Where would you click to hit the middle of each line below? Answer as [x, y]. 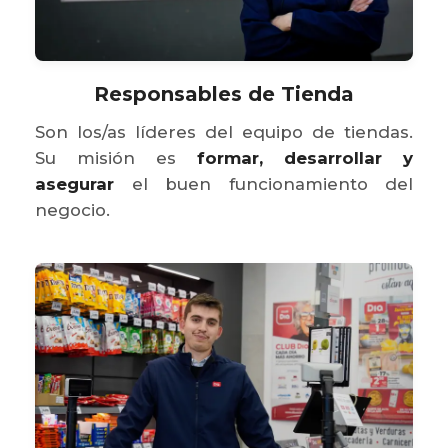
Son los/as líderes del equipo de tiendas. [224, 131]
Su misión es [116, 157]
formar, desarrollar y [305, 157]
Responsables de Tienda [224, 93]
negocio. [72, 209]
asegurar [74, 183]
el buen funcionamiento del [263, 183]
